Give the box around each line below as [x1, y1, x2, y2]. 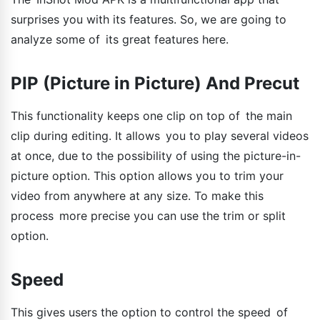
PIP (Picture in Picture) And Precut [11, 72, 299, 94]
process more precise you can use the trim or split [11, 208, 286, 223]
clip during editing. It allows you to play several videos [11, 128, 309, 143]
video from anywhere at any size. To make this [11, 188, 264, 203]
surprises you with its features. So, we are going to [11, 11, 286, 26]
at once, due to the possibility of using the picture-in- [11, 148, 301, 163]
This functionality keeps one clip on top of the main [11, 108, 292, 123]
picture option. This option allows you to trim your [11, 168, 289, 183]
